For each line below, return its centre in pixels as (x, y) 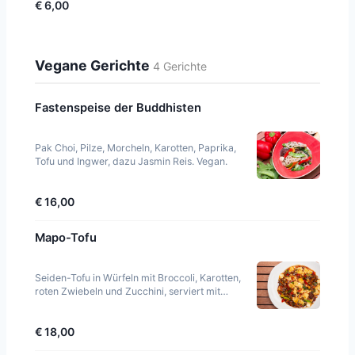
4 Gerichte (180, 66)
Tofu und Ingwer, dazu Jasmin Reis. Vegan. (131, 161)
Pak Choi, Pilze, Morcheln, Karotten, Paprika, (136, 147)
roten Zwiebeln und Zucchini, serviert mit (128, 291)
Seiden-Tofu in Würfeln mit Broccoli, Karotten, (138, 277)
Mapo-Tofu (66, 237)
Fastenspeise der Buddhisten (118, 107)
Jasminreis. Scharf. (78, 304)
